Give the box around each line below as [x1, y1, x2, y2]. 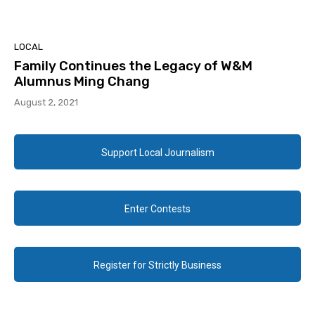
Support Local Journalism [101, 147, 214, 159]
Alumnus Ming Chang [14, 73, 150, 90]
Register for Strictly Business [94, 259, 221, 271]
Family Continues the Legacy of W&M [14, 58, 252, 75]
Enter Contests [124, 203, 191, 215]
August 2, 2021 [14, 97, 78, 108]
